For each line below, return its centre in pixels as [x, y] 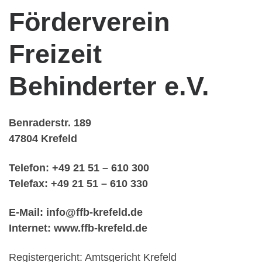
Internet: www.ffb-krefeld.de [78, 228]
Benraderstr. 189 [50, 123]
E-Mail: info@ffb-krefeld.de [76, 213]
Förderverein [89, 21]
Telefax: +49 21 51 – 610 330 [78, 183]
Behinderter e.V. [109, 86]
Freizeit [55, 54]
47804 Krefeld [43, 139]
